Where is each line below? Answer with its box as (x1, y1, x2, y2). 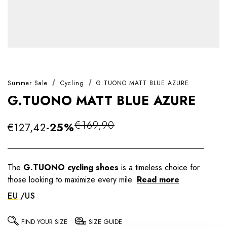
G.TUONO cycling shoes (23, 162, 119, 174)
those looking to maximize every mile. (8, 174, 134, 186)
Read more (137, 174, 179, 186)
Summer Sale (8, 79, 48, 88)
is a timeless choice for (119, 162, 200, 174)
